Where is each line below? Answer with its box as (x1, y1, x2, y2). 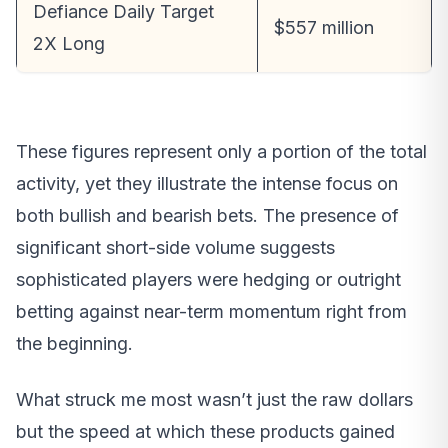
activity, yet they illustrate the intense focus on (16, 172, 398, 194)
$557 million (274, 16, 374, 38)
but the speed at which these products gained (16, 420, 395, 442)
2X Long (33, 32, 105, 54)
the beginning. (16, 332, 133, 354)
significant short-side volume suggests (16, 236, 335, 258)
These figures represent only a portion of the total (16, 140, 427, 162)
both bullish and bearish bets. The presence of (16, 204, 399, 226)
